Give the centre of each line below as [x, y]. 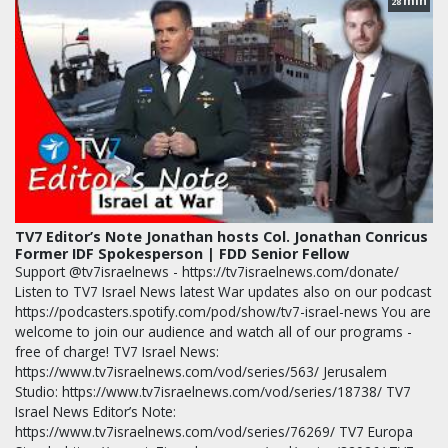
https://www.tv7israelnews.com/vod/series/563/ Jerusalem [201, 371]
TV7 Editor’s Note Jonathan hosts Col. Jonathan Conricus [221, 236]
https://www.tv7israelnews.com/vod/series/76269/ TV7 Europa [214, 431]
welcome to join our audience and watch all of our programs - [213, 331]
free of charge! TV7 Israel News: [117, 351]
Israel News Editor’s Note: [95, 411]
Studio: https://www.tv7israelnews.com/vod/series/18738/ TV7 [213, 391]
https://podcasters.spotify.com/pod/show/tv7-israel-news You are [223, 311]
